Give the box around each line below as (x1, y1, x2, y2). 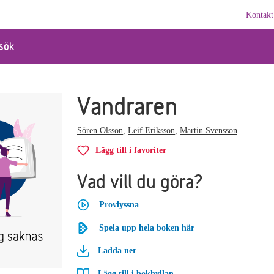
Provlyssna (99, 200, 139, 209)
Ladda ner (98, 246, 136, 256)
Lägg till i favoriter (95, 146, 166, 155)
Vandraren (77, 89, 177, 123)
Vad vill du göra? (77, 168, 203, 194)
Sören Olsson (77, 126, 123, 135)
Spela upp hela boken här (99, 223, 194, 232)
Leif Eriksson (128, 126, 175, 135)
